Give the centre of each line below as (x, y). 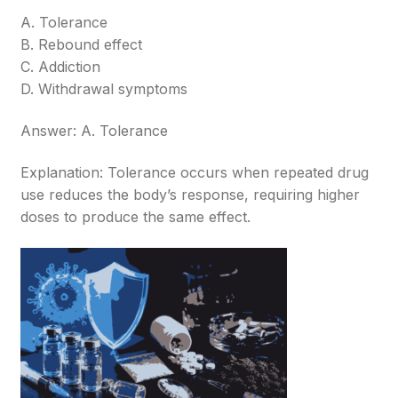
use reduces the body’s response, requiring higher (191, 195)
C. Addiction (61, 67)
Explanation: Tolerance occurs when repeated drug (195, 172)
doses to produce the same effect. (136, 217)
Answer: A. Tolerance (95, 131)
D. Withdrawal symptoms (104, 89)
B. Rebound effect (82, 44)
